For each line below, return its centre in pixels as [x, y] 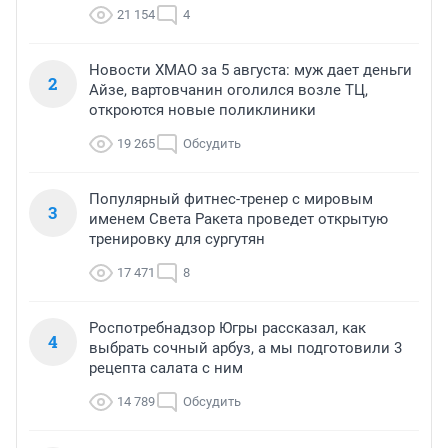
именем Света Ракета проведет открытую [238, 219]
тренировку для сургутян [177, 239]
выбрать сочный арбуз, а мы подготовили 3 [245, 348]
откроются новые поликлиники [202, 110]
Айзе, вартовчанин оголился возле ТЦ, [228, 90]
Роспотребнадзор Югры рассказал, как [227, 328]
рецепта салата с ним [166, 368]
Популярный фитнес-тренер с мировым [231, 199]
